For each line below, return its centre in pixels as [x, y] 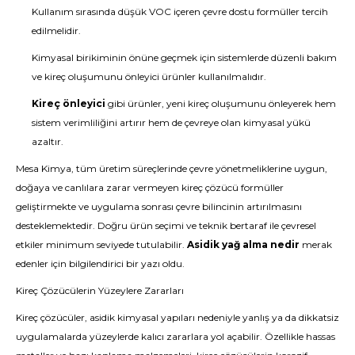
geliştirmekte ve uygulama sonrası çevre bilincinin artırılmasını [159, 206]
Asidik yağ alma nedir [243, 244]
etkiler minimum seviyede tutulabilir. [101, 244]
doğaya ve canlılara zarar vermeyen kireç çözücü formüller [150, 187]
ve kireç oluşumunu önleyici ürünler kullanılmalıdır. [149, 76]
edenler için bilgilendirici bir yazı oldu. [100, 263]
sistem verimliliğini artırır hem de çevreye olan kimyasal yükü [171, 122]
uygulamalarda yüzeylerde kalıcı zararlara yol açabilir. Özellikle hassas [176, 336]
